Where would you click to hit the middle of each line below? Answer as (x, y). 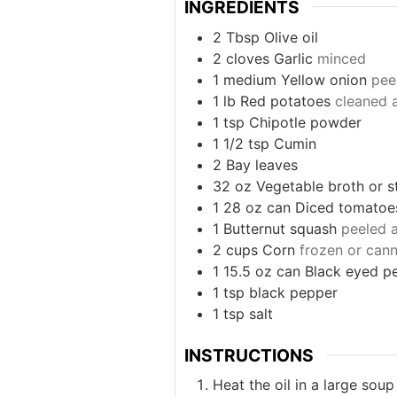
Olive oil (291, 37)
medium (250, 79)
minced (342, 58)
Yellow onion (324, 79)
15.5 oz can (262, 271)
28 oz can (257, 207)
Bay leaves (262, 164)
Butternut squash (280, 228)
